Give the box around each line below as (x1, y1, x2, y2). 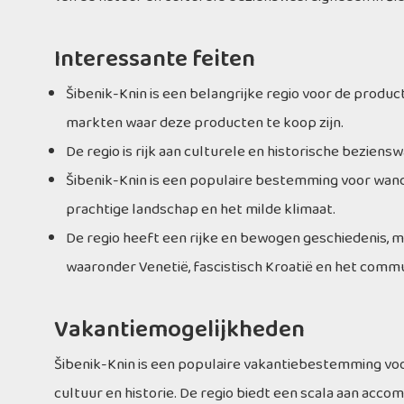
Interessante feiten (54, 41, 255, 78)
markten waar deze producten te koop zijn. (66, 111, 344, 135)
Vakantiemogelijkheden (54, 311, 305, 349)
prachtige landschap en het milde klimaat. (66, 197, 335, 222)
